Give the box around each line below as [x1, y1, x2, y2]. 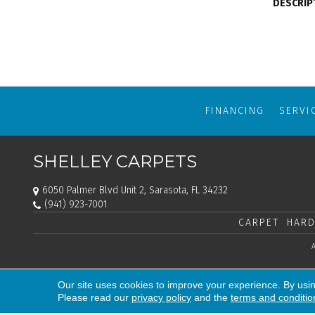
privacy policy [131, 292, 191, 303]
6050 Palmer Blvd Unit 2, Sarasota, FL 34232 [42, 184, 228, 197]
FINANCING [205, 105, 264, 117]
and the [191, 292, 231, 303]
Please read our [57, 292, 131, 303]
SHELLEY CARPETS [33, 151, 197, 172]
